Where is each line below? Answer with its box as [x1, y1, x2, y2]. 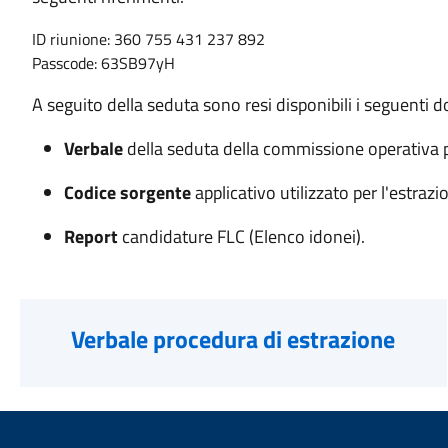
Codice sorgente [64, 179, 195, 206]
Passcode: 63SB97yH [32, 51, 175, 75]
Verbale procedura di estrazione [71, 321, 396, 357]
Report [64, 223, 122, 250]
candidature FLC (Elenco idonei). [122, 223, 365, 250]
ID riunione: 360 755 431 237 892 [32, 27, 265, 51]
